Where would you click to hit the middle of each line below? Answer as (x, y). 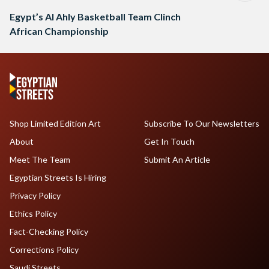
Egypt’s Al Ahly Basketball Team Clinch (95, 17)
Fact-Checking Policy (49, 232)
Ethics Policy (33, 214)
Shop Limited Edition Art (55, 124)
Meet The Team (40, 160)
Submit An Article (177, 160)
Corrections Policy (44, 250)
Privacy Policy (35, 196)
